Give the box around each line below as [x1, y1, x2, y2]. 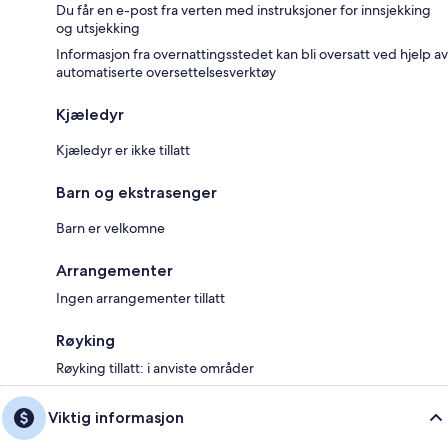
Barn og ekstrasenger [56, 183, 217, 202]
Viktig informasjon [48, 408, 184, 427]
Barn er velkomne [56, 219, 165, 237]
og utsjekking [56, 19, 140, 37]
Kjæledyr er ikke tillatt [56, 141, 190, 159]
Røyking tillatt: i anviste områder [56, 359, 254, 377]
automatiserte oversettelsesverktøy [56, 63, 276, 81]
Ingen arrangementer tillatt [56, 289, 225, 307]
